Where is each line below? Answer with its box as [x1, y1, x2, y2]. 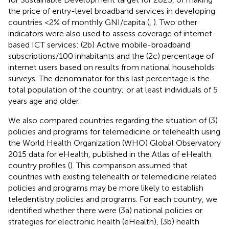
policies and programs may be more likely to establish [8, 182, 203, 193]
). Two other [153, 17, 197, 27]
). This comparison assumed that [70, 160, 188, 170]
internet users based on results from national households [8, 62, 215, 72]
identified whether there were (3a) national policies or [8, 205, 202, 215]
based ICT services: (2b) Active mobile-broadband [8, 39, 190, 50]
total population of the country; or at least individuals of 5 [8, 84, 218, 95]
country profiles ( [8, 160, 70, 170]
